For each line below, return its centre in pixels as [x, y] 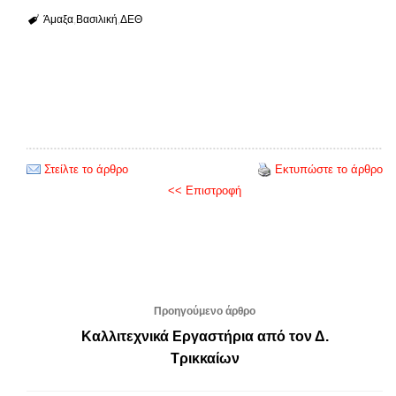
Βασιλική [96, 19]
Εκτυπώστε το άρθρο [329, 169]
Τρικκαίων [205, 358]
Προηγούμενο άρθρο [205, 311]
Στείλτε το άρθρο [86, 169]
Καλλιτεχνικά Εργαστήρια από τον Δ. [205, 336]
